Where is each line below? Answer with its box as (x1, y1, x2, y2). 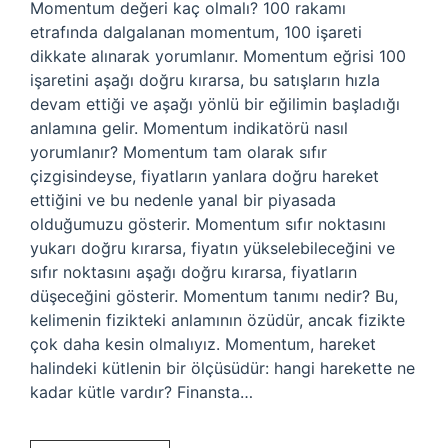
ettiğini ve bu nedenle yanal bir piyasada (30, 190, 336, 210)
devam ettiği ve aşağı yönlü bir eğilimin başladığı (30, 94, 400, 114)
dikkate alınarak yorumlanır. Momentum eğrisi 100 (30, 46, 406, 66)
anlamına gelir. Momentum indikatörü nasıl (30, 118, 348, 138)
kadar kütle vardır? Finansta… (30, 382, 253, 402)
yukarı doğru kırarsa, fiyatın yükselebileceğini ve (30, 238, 395, 258)
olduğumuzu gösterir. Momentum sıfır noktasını (30, 214, 386, 234)
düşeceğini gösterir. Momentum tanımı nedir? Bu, (30, 286, 398, 306)
